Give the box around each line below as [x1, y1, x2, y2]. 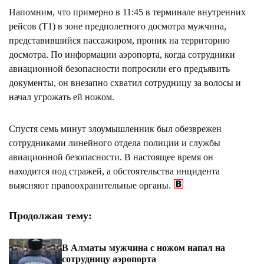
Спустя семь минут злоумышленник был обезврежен [9, 123, 222, 134]
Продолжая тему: [9, 209, 92, 222]
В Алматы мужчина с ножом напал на [62, 243, 225, 253]
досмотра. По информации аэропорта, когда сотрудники [9, 49, 235, 60]
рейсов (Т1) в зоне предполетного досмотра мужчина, [9, 21, 226, 31]
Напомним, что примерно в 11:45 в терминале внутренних [9, 6, 246, 17]
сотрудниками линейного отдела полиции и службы [9, 137, 220, 148]
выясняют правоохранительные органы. [9, 180, 171, 190]
